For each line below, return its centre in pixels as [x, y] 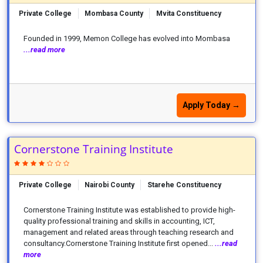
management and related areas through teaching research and [129, 232]
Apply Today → [211, 105]
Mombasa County [114, 14]
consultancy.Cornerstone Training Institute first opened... [119, 243]
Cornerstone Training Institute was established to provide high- [129, 210]
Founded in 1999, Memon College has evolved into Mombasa [127, 38]
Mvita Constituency [189, 14]
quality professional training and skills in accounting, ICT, [119, 221]
